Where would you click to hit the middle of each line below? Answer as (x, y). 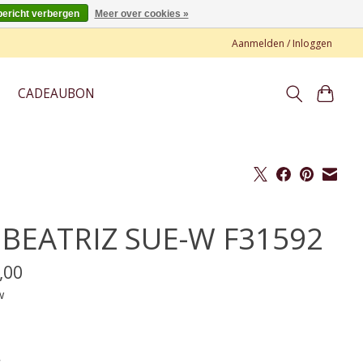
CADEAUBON (57, 94)
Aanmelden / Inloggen (282, 43)
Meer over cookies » (141, 14)
